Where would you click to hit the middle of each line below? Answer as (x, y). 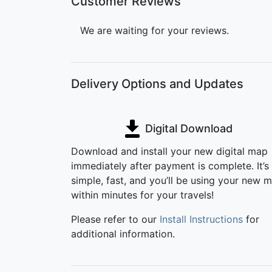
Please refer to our (115, 219)
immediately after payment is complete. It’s (170, 165)
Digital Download (187, 128)
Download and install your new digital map (169, 151)
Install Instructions (201, 219)
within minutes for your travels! (142, 195)
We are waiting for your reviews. (155, 30)
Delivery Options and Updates (157, 83)
